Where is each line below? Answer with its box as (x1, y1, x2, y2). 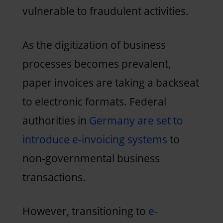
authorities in (22, 113, 89, 127)
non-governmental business (22, 151, 160, 165)
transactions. (22, 170, 86, 184)
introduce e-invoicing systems (22, 132, 167, 146)
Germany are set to (89, 113, 183, 127)
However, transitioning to (22, 204, 148, 218)
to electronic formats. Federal (22, 94, 166, 109)
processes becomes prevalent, (22, 56, 171, 71)
